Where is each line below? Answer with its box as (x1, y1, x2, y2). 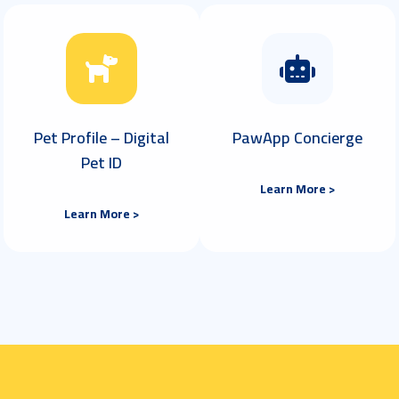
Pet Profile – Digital (34, 123, 169, 152)
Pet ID (81, 148, 122, 177)
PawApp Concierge (232, 123, 362, 152)
